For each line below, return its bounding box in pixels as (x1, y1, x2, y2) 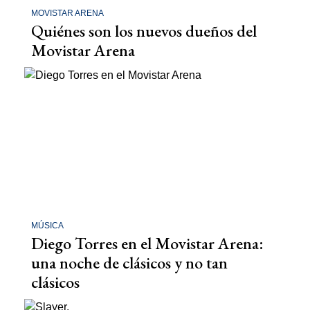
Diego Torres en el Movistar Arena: (31, 232, 264, 255)
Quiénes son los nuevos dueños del (31, 19, 257, 42)
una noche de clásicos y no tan (31, 252, 228, 274)
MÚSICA (31, 221, 64, 231)
